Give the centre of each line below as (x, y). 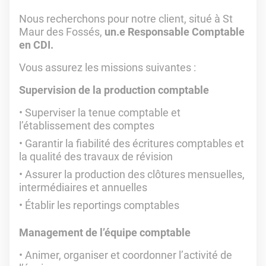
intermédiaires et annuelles (83, 187)
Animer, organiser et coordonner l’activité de (129, 255)
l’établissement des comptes (87, 126)
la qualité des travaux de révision (96, 156)
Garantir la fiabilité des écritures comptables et (134, 143)
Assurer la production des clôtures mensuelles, (135, 174)
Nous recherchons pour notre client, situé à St (126, 19)
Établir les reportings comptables (102, 205)
